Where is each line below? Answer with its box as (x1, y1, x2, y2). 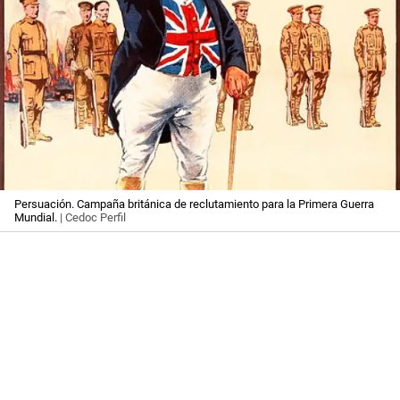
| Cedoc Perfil (60, 211, 126, 225)
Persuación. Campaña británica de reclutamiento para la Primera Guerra (14, 197, 374, 212)
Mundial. (14, 211, 60, 225)
